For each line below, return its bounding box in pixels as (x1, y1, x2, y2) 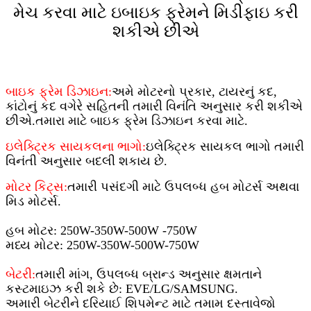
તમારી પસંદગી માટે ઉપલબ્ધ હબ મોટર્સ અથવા (67, 179, 299, 194)
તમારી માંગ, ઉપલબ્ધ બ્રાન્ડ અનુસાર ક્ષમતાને (35, 267, 262, 281)
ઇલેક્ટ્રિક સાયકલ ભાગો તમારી (146, 139, 304, 153)
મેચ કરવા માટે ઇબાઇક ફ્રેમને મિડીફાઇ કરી (12, 3, 299, 22)
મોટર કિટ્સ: (6, 179, 67, 194)
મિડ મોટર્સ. (6, 194, 61, 208)
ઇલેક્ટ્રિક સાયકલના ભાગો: (6, 139, 146, 153)
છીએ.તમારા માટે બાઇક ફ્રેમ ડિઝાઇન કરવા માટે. (6, 113, 248, 128)
